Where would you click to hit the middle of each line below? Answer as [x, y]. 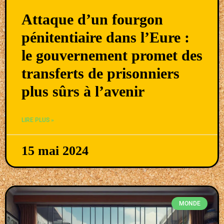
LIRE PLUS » [38, 120]
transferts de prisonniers [100, 73]
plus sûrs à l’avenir [83, 91]
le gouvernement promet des [112, 55]
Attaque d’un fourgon [92, 19]
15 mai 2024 [55, 150]
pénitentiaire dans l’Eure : [105, 37]
